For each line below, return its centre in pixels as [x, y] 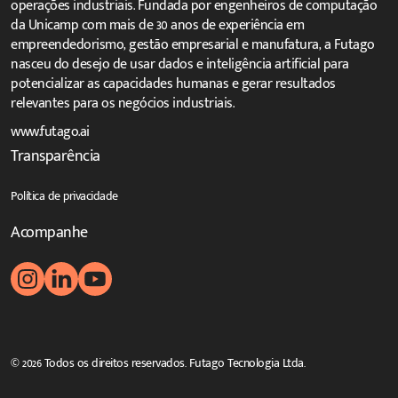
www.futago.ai [50, 131]
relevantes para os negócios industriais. [122, 103]
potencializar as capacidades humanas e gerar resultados [173, 84]
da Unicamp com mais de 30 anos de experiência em [157, 25]
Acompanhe [49, 232]
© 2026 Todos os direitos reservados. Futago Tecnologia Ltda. [158, 363]
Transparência [56, 155]
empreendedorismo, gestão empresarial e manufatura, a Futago [193, 44]
